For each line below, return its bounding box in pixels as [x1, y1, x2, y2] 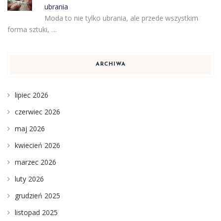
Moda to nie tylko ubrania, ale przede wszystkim [44, 13, 198, 23]
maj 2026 [15, 124, 45, 134]
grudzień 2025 [15, 191, 60, 201]
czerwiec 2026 [15, 107, 60, 117]
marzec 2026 [15, 157, 56, 167]
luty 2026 [15, 174, 44, 184]
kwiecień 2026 [15, 141, 60, 150]
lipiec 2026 [15, 90, 48, 100]
